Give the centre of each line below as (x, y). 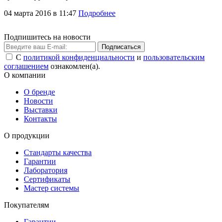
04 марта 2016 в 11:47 (41, 13)
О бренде (39, 92)
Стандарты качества (58, 153)
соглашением (26, 66)
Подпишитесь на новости (47, 37)
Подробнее (97, 13)
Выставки (41, 110)
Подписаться (121, 47)
